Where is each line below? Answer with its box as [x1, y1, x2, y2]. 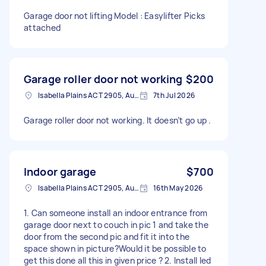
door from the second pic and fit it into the [24, 230, 189, 242]
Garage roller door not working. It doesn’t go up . [24, 114, 211, 126]
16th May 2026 [153, 182, 203, 193]
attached [24, 21, 61, 33]
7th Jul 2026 [153, 90, 195, 100]
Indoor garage [24, 164, 96, 179]
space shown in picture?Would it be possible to [24, 242, 207, 254]
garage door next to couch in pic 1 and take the [24, 218, 208, 230]
